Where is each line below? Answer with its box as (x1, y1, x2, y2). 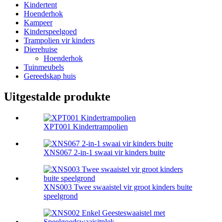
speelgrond (44, 192, 78, 201)
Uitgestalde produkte (4, 90, 111, 104)
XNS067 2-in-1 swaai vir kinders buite (44, 148, 165, 157)
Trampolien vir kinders (24, 36, 95, 45)
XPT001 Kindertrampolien (44, 122, 128, 131)
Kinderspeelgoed (24, 27, 77, 36)
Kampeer (24, 18, 53, 27)
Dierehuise (24, 45, 57, 54)
